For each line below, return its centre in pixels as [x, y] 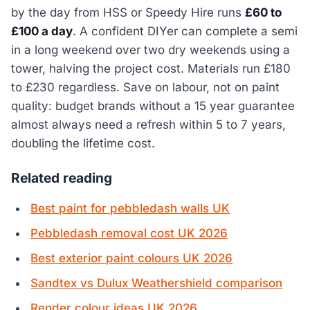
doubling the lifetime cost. [83, 143]
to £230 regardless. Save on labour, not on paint [145, 87]
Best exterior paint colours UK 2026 [132, 258]
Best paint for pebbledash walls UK [130, 208]
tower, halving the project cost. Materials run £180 [151, 68]
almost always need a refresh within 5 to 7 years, [148, 124]
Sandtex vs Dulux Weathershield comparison [157, 283]
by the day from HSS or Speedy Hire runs [128, 12]
